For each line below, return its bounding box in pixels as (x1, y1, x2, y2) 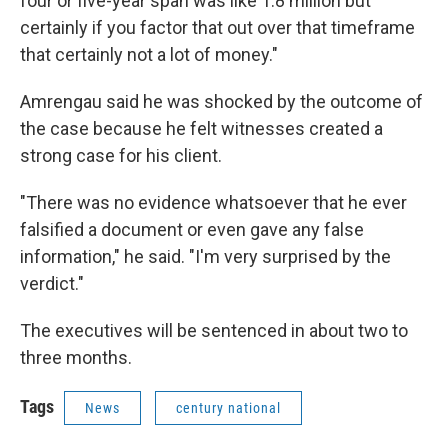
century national (176, 400, 281, 416)
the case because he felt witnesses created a (20, 118, 383, 139)
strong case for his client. (20, 145, 222, 166)
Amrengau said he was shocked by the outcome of (20, 91, 423, 112)
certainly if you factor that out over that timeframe (20, 17, 415, 38)
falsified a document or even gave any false (20, 219, 364, 240)
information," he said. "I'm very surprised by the (20, 246, 391, 267)
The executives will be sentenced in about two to (20, 320, 408, 341)
